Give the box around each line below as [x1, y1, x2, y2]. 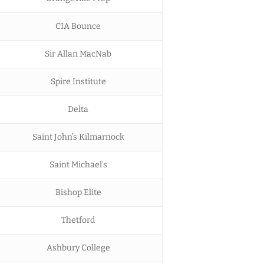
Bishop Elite [55, 187, 101, 197]
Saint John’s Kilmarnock [32, 131, 124, 142]
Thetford [61, 214, 95, 225]
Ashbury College [46, 242, 110, 253]
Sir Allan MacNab [45, 48, 111, 59]
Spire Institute [50, 76, 106, 87]
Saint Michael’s [49, 159, 107, 170]
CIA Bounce [55, 21, 101, 31]
